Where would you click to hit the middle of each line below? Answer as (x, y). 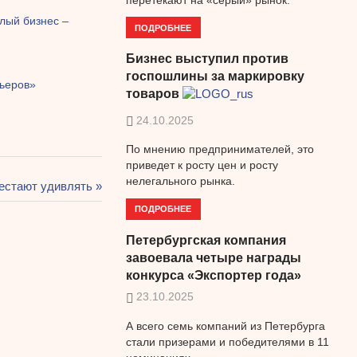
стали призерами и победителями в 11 (227, 341)
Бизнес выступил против (207, 59)
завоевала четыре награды (213, 258)
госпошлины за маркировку (215, 76)
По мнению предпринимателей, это (220, 149)
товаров (152, 94)
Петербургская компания (206, 241)
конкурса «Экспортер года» (213, 276)
